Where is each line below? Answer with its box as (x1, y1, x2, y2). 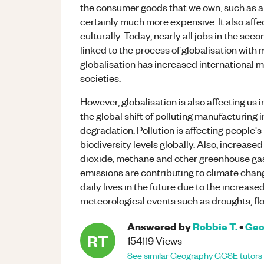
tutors (238, 249, 262, 261)
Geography (170, 249, 213, 261)
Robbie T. (193, 219, 237, 233)
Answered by (127, 219, 191, 233)
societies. (80, 71, 121, 84)
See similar (127, 249, 170, 261)
